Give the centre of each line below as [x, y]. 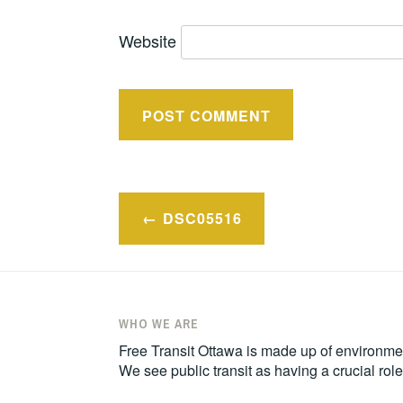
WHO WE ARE [159, 324]
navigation [180, 242]
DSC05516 [202, 218]
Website [148, 41]
